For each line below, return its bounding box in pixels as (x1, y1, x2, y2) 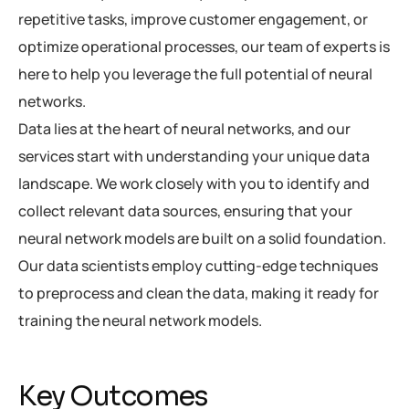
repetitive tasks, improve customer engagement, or (18, 9, 368, 30)
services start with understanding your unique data (18, 146, 370, 167)
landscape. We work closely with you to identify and (18, 173, 370, 194)
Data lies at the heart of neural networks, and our (18, 119, 351, 140)
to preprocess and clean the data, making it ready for (18, 283, 379, 304)
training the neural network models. (18, 310, 262, 331)
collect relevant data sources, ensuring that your (18, 201, 352, 222)
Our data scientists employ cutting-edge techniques (18, 256, 378, 277)
